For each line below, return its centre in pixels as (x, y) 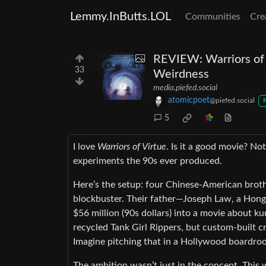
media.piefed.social (185, 88)
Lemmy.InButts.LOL (121, 17)
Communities (213, 17)
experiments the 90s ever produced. (148, 161)
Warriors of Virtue (132, 147)
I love (85, 147)
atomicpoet (189, 101)
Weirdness (181, 74)
